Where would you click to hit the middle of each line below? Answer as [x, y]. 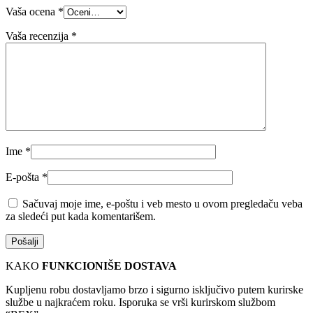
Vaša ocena [32, 12]
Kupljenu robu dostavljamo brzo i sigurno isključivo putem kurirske [154, 290]
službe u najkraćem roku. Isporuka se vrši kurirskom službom [140, 303]
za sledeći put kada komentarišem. [81, 217]
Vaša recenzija [38, 36]
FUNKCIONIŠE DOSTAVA [108, 266]
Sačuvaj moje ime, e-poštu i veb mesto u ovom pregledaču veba [162, 204]
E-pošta [24, 177]
